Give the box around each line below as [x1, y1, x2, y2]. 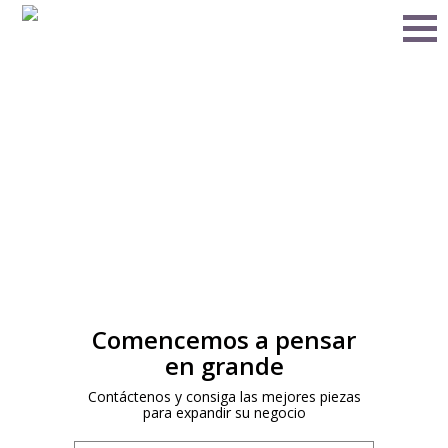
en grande [164, 349, 284, 382]
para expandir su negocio [142, 403, 306, 422]
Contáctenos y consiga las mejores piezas [87, 387, 361, 406]
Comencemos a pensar [92, 323, 356, 356]
